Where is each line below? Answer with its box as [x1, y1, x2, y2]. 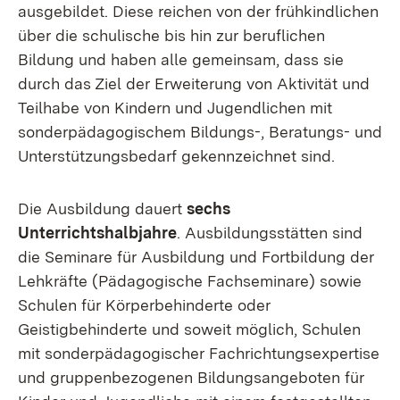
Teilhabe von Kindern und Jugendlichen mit [18, 98, 332, 117]
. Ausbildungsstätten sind [177, 223, 362, 242]
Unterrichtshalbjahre [18, 223, 177, 242]
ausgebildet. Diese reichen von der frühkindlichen [18, 2, 379, 21]
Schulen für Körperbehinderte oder [18, 296, 271, 314]
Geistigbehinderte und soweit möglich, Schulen [18, 320, 361, 338]
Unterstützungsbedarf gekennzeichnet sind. [18, 146, 339, 165]
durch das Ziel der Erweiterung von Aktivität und [18, 74, 370, 93]
